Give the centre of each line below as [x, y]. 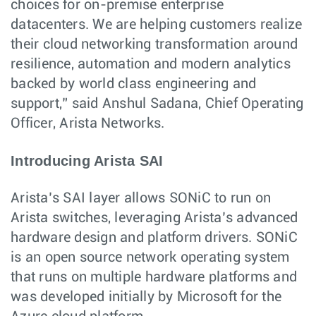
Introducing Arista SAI [87, 161]
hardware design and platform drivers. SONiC [154, 238]
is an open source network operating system [150, 257]
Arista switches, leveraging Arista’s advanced [154, 218]
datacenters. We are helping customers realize [157, 25]
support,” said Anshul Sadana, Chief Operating [157, 104]
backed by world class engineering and [134, 84]
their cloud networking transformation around [154, 44]
